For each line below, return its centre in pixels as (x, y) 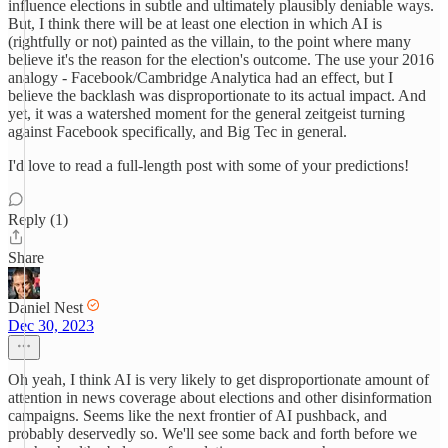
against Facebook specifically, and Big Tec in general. (177, 131)
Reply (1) (38, 219)
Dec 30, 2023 (51, 325)
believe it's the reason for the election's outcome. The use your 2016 (221, 59)
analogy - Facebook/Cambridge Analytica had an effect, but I (200, 77)
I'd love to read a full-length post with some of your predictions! (208, 165)
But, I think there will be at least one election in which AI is (195, 23)
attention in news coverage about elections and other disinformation (220, 397)
